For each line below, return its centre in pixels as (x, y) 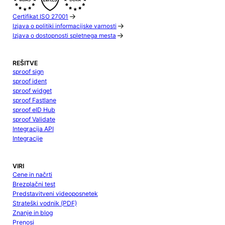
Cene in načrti (32, 174)
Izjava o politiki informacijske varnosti (64, 26)
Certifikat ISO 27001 (40, 16)
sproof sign (28, 72)
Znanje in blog (32, 212)
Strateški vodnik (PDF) (44, 203)
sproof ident (29, 81)
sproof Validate (34, 120)
